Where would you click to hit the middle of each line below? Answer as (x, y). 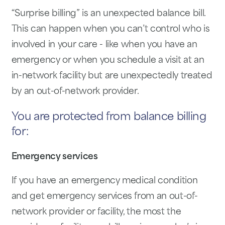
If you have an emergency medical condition (104, 181)
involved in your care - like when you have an (104, 45)
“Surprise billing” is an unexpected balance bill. (108, 14)
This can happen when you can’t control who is (110, 29)
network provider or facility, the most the (96, 212)
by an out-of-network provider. (75, 91)
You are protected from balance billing (109, 118)
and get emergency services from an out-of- (104, 196)
